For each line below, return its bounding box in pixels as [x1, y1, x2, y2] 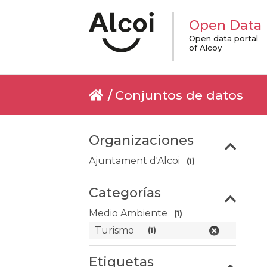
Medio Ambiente [89, 207, 168, 219]
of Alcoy [189, 43, 222, 52]
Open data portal [189, 33, 259, 43]
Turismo [95, 225, 135, 236]
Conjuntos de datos [115, 88, 244, 103]
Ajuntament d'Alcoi [89, 155, 181, 166]
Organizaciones [89, 132, 194, 148]
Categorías [89, 185, 162, 201]
